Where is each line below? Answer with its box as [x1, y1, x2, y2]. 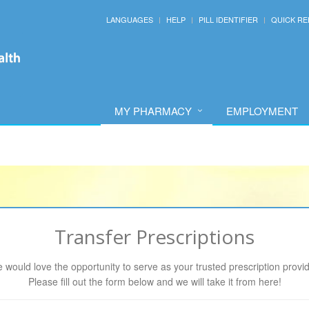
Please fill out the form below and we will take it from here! [28, 275, 281, 288]
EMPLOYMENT [226, 103, 298, 118]
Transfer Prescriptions [54, 223, 255, 250]
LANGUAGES [106, 14, 153, 25]
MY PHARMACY [114, 103, 192, 118]
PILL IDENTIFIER [199, 14, 258, 25]
